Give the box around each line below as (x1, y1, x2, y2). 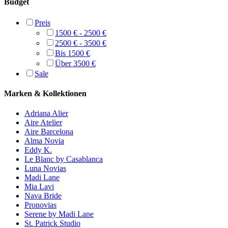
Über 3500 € (55, 59, 96, 68)
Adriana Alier (24, 109, 68, 118)
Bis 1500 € (55, 48, 90, 58)
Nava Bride (24, 191, 62, 201)
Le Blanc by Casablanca (24, 155, 103, 164)
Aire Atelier (24, 118, 62, 127)
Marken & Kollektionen (4, 89, 87, 98)
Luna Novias (24, 164, 66, 173)
